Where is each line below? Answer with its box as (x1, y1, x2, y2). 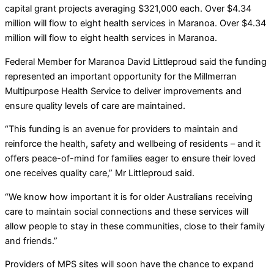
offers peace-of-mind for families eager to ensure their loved (5, 153, 256, 165)
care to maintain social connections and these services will (5, 206, 248, 217)
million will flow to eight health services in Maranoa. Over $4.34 (5, 17, 266, 29)
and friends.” (5, 235, 57, 246)
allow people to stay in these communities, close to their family (5, 220, 265, 232)
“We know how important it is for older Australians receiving (5, 191, 253, 202)
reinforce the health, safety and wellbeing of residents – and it (5, 138, 261, 150)
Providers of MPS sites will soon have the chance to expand (5, 259, 254, 270)
